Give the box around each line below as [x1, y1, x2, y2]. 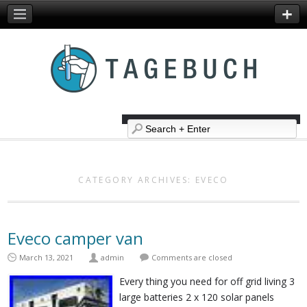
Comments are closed [151, 252, 233, 262]
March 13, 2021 [19, 252, 74, 262]
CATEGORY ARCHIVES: [78, 174, 195, 186]
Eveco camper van [8, 227, 144, 249]
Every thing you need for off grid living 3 [119, 275, 295, 288]
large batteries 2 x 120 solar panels [119, 291, 275, 304]
